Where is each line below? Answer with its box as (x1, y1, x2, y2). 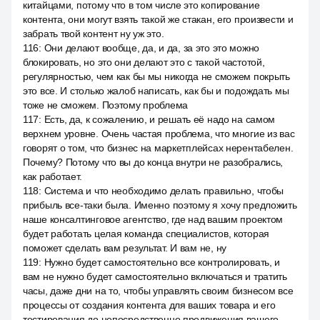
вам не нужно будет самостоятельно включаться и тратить (23, 271, 287, 282)
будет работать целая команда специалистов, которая (23, 228, 270, 239)
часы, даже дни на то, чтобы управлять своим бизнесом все (23, 285, 294, 296)
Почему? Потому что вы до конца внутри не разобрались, (23, 156, 284, 168)
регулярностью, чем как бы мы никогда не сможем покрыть (23, 71, 290, 82)
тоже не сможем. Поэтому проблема (23, 99, 189, 111)
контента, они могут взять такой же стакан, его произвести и (23, 14, 294, 25)
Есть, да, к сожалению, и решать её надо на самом (44, 114, 276, 125)
